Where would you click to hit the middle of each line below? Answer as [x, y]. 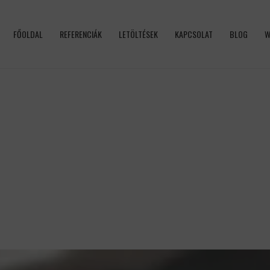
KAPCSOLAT [194, 34]
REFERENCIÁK [81, 34]
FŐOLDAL [28, 34]
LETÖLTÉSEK [139, 34]
